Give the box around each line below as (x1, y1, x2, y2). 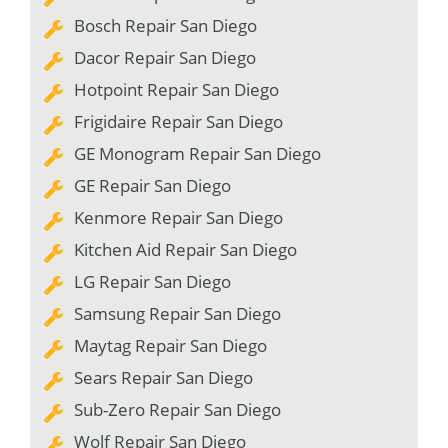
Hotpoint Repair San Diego (74, 78, 279, 102)
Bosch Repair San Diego (74, 14, 257, 38)
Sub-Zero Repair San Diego (74, 398, 281, 422)
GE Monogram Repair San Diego (74, 142, 321, 166)
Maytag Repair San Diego (74, 334, 267, 358)
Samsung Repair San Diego (74, 302, 281, 326)
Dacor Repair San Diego (74, 46, 256, 70)
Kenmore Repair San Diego (74, 206, 283, 230)
